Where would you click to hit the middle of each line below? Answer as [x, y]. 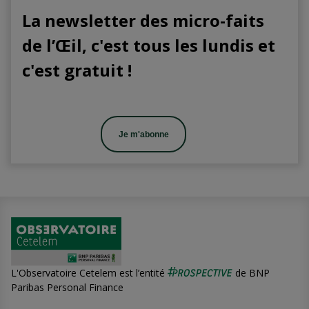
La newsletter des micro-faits [143, 21]
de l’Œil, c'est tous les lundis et [149, 46]
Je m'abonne [143, 134]
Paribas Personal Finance [67, 287]
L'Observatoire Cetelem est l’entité [89, 272]
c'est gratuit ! [77, 70]
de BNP [251, 272]
